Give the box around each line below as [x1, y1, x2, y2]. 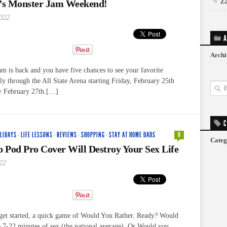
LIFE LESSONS [21, 130, 53, 139]
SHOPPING [81, 130, 105, 139]
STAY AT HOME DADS [109, 130, 156, 139]
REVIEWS [57, 130, 77, 139]
